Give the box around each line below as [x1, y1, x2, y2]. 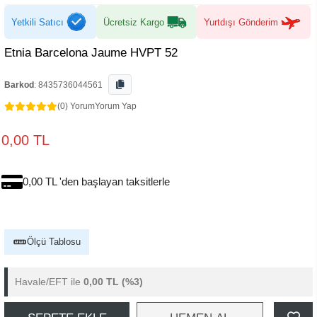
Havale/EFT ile [15, 276, 83, 287]
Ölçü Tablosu [27, 236, 81, 247]
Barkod [4, 80, 34, 90]
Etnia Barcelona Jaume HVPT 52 [4, 46, 178, 59]
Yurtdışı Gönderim [204, 16, 278, 28]
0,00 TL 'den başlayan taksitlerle [23, 175, 170, 188]
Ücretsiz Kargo [103, 16, 164, 28]
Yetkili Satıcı [11, 16, 64, 28]
